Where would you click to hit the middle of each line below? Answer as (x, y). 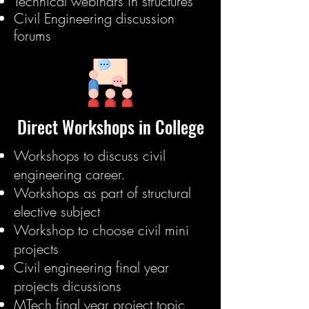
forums (32, 36)
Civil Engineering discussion (94, 18)
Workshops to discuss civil (90, 156)
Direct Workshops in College (110, 127)
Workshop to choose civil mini (101, 230)
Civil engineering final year (91, 267)
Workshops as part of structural (102, 193)
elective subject (57, 211)
